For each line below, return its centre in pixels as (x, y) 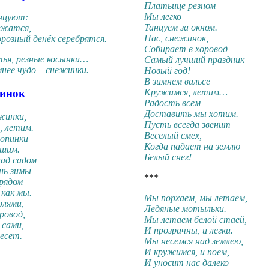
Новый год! (167, 71)
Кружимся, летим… (186, 92)
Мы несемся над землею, (194, 241)
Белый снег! (168, 157)
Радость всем (172, 103)
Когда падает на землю (192, 147)
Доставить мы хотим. (191, 114)
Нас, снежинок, (176, 38)
